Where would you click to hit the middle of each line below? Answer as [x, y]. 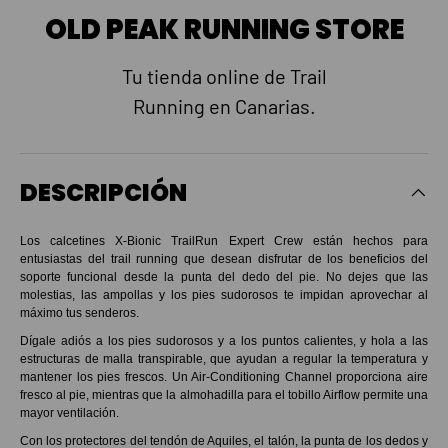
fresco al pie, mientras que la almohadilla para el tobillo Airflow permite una [224, 394]
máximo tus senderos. [79, 312]
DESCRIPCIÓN [103, 192]
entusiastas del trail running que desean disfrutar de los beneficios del [224, 258]
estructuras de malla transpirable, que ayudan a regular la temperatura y [224, 358]
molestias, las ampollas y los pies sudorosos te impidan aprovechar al [224, 294]
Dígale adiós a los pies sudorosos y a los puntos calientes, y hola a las [224, 340]
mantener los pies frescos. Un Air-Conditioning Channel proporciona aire [224, 376]
